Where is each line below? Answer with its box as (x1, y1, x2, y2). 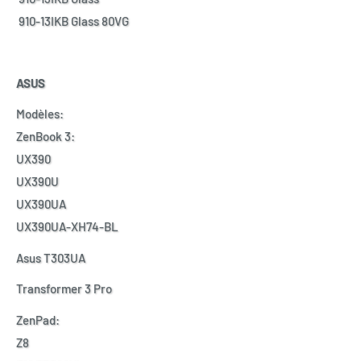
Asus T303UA (16, 250, 85, 265)
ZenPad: (16, 312, 60, 327)
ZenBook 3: (16, 129, 75, 144)
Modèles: (16, 106, 64, 122)
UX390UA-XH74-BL (16, 219, 118, 234)
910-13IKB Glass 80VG (16, 13, 129, 28)
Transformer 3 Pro (16, 281, 112, 297)
